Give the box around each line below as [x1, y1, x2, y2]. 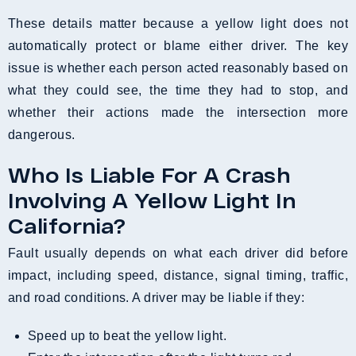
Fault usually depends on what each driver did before [8, 246, 348, 260]
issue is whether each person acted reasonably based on [8, 60, 348, 75]
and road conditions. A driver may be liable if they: [8, 290, 304, 304]
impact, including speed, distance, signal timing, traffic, [8, 268, 348, 282]
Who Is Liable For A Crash [8, 162, 291, 187]
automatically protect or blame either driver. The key [8, 38, 348, 52]
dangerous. [8, 127, 75, 141]
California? [8, 213, 126, 238]
